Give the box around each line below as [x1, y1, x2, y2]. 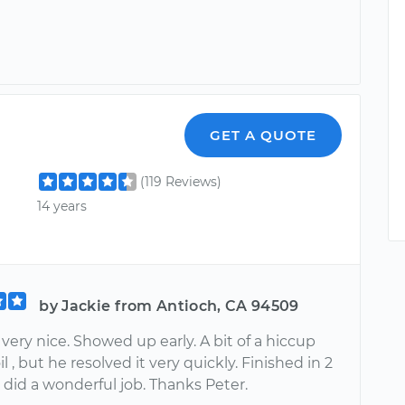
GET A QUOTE [210, 127, 317, 144]
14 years [37, 198, 88, 215]
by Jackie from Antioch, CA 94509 [39, 297, 299, 315]
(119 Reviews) [140, 174, 222, 190]
